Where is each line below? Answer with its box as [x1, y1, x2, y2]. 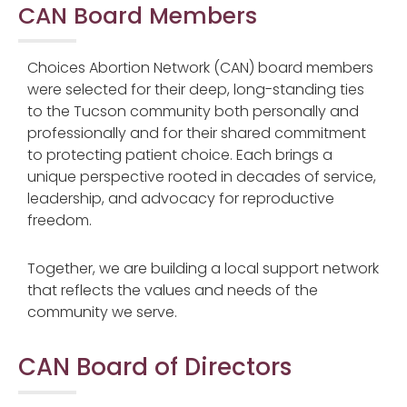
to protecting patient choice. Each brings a [27, 144, 333, 166]
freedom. [27, 210, 92, 232]
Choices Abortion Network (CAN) [27, 57, 258, 79]
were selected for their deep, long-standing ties [27, 79, 364, 101]
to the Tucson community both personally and [27, 101, 359, 123]
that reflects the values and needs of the [27, 279, 318, 301]
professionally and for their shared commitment [27, 123, 366, 144]
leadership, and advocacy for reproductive [27, 188, 334, 210]
